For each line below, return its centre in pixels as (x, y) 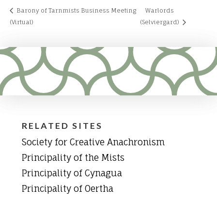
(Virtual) (22, 22)
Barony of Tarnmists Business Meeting (76, 11)
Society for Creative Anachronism (93, 142)
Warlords (159, 11)
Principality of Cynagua (72, 173)
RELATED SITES (62, 126)
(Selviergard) (160, 22)
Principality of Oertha (67, 189)
